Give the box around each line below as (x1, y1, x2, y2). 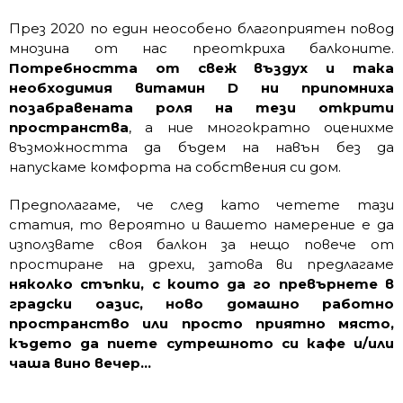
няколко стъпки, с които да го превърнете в (9, 275, 394, 292)
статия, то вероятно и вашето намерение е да (9, 216, 394, 233)
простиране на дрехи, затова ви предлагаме (9, 255, 394, 273)
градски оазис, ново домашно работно (9, 295, 394, 312)
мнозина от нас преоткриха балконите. (9, 40, 394, 57)
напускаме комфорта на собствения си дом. (9, 158, 341, 175)
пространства (9, 119, 129, 136)
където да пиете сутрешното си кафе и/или (9, 335, 394, 352)
